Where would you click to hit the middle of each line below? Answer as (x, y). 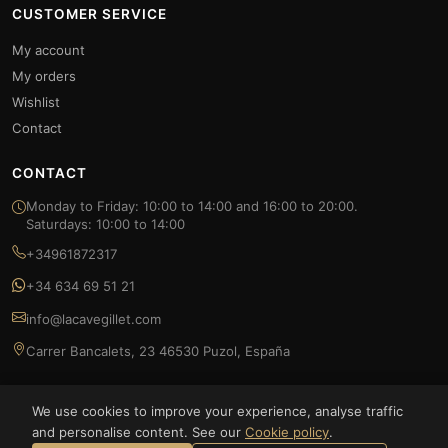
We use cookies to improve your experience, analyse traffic (217, 410)
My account (48, 50)
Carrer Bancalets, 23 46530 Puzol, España (158, 351)
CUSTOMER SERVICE (89, 13)
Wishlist (36, 101)
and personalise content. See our (138, 431)
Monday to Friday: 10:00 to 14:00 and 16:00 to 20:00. (192, 205)
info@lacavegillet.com (93, 318)
